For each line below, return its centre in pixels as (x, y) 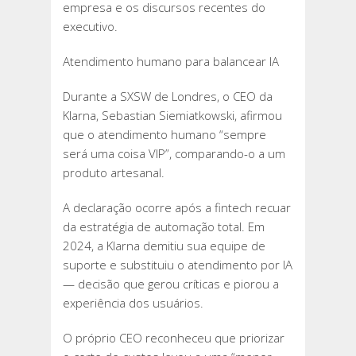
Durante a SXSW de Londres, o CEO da (168, 97)
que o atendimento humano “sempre (164, 135)
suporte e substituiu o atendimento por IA (178, 265)
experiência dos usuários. (133, 303)
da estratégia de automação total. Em (164, 227)
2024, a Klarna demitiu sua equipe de (164, 246)
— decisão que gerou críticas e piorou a (171, 284)
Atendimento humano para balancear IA (171, 62)
